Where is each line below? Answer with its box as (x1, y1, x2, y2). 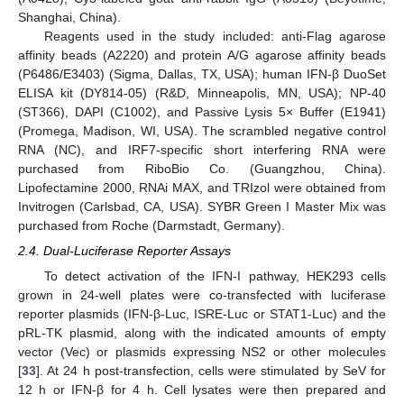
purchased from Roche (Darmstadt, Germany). (18, 217, 285, 233)
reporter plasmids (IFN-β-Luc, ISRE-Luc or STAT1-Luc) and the (18, 306, 386, 321)
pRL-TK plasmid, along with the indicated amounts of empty (18, 325, 386, 340)
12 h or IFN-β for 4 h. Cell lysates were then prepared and (18, 381, 386, 397)
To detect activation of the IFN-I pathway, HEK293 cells (43, 268, 386, 283)
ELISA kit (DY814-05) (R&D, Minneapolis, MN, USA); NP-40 (18, 85, 386, 100)
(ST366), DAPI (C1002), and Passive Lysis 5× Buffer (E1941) (18, 104, 386, 119)
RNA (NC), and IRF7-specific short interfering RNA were (18, 142, 386, 157)
